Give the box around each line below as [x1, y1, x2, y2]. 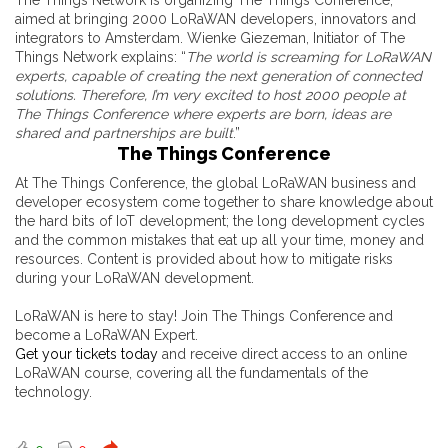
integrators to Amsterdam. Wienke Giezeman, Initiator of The [15, 30, 405, 47]
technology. [15, 384, 92, 401]
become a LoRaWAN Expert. [15, 327, 198, 344]
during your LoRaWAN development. [15, 270, 254, 287]
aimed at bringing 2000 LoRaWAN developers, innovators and [15, 11, 416, 28]
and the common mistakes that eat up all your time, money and [15, 232, 424, 249]
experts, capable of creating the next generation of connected [15, 68, 422, 85]
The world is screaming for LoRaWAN [186, 49, 431, 66]
